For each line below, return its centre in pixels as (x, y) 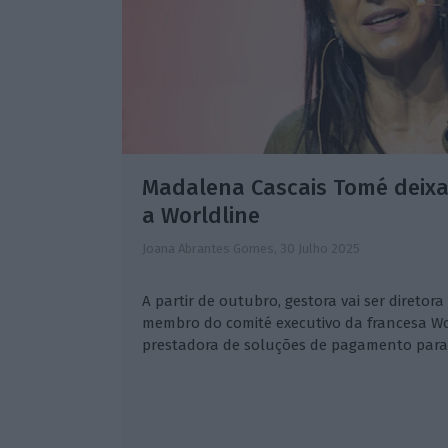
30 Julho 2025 (319, 249)
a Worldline (200, 216)
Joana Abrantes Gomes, (210, 249)
